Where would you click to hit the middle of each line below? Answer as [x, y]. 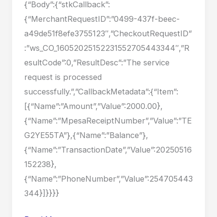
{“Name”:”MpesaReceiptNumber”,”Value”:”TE [108, 120]
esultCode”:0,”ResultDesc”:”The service [97, 62]
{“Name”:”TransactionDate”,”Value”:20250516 [108, 149]
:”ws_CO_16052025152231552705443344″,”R [107, 48]
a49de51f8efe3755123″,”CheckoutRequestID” [108, 33]
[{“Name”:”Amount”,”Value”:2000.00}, [93, 106]
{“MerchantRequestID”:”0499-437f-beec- [102, 19]
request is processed [63, 77]
